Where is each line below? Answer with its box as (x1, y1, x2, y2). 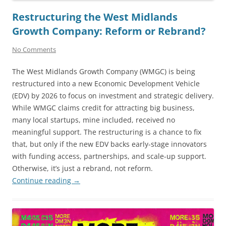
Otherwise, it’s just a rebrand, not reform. (12, 163, 153, 174)
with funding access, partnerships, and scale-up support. (12, 151, 206, 161)
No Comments (12, 45, 56, 54)
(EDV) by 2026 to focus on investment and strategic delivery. (12, 91, 214, 101)
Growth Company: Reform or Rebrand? (12, 24, 206, 38)
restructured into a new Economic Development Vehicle (12, 79, 200, 89)
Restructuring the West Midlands (12, 10, 178, 24)
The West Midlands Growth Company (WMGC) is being (12, 67, 195, 77)
